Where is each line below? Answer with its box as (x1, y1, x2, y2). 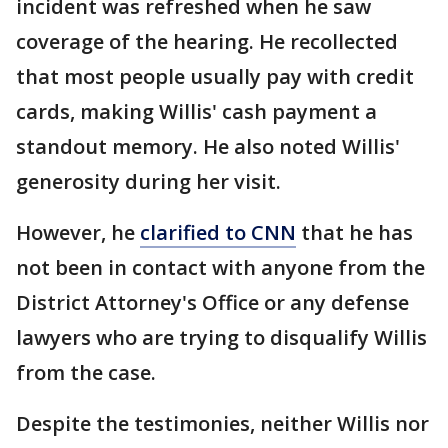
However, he (16, 219, 140, 247)
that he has (296, 219, 413, 247)
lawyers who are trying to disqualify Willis (16, 324, 427, 352)
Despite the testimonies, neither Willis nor (16, 410, 429, 438)
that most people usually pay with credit (16, 63, 414, 91)
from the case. (16, 359, 156, 387)
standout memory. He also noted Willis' (16, 133, 400, 161)
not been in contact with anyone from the (16, 254, 425, 282)
